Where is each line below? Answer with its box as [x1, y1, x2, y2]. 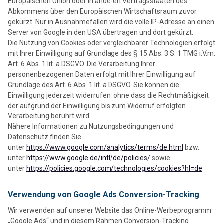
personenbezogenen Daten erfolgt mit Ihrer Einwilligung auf [8, 70, 196, 79]
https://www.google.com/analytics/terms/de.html [26, 143, 183, 152]
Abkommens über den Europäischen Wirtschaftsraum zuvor [8, 7, 197, 16]
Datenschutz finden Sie [8, 133, 81, 141]
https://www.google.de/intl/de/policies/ [26, 154, 150, 162]
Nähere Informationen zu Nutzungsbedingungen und [8, 122, 174, 131]
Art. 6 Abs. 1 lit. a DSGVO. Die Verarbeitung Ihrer [8, 60, 155, 68]
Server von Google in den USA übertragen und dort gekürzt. [8, 28, 193, 37]
